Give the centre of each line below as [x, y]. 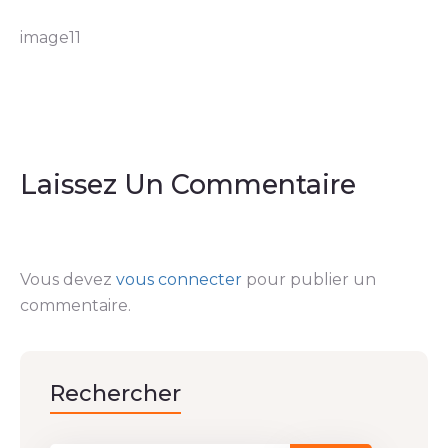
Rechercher [115, 393]
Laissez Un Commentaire [188, 184]
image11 [50, 37]
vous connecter [179, 279]
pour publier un [309, 279]
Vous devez [68, 279]
